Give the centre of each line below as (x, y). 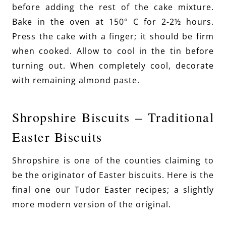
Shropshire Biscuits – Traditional (113, 117)
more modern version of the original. (92, 205)
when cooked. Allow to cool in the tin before (113, 51)
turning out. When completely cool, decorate (113, 66)
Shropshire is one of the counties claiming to (113, 161)
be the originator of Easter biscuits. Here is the (113, 175)
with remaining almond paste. (76, 80)
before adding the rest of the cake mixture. (113, 7)
